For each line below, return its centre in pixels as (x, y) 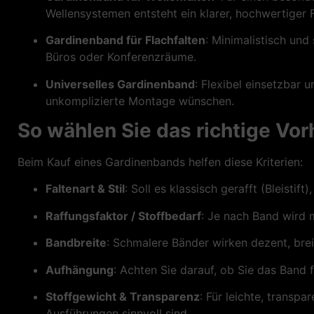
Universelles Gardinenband (120, 84)
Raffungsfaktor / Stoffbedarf (123, 216)
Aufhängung (80, 269)
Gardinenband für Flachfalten (125, 40)
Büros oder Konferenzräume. (121, 57)
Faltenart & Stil (85, 189)
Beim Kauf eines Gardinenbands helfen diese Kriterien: (160, 162)
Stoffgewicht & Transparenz (123, 297)
